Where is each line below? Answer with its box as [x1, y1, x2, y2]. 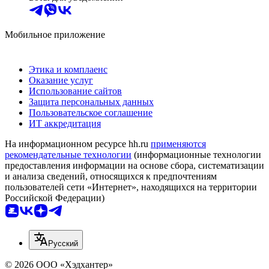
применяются [151, 138, 206, 149]
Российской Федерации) [5, 192, 104, 203]
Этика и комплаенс [29, 64, 107, 74]
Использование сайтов [29, 85, 122, 96]
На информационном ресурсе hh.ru [5, 138, 151, 149]
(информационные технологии [131, 149, 261, 160]
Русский [48, 238, 78, 248]
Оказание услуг [29, 74, 93, 85]
